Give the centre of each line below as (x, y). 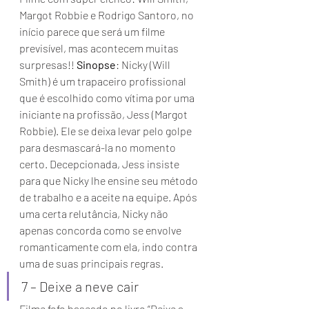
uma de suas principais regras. (92, 263)
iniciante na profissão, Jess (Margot (104, 114)
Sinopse (96, 64)
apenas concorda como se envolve (101, 230)
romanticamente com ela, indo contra (109, 247)
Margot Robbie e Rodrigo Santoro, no (108, 15)
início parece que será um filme (93, 31)
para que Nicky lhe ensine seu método (110, 180)
